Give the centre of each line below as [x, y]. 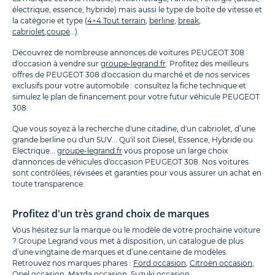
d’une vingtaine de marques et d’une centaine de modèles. [120, 252]
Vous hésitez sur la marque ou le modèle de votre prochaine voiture [136, 230]
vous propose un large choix [175, 150]
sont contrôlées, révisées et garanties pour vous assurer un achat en [137, 172]
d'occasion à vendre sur [56, 63]
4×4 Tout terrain [116, 20]
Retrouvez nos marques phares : [73, 263]
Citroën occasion [221, 263]
